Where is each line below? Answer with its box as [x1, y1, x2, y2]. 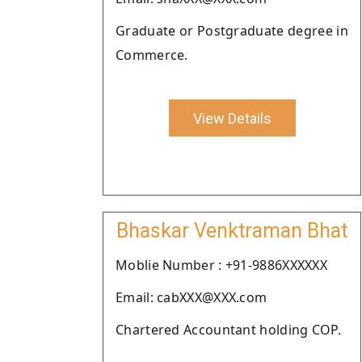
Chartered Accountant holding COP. [116, 321, 341, 339]
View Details [192, 109, 271, 127]
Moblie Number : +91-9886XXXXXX [116, 256, 327, 274]
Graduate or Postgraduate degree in [116, 22, 348, 40]
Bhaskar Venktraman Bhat [116, 219, 347, 242]
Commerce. [116, 46, 188, 64]
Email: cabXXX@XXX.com [116, 288, 267, 306]
